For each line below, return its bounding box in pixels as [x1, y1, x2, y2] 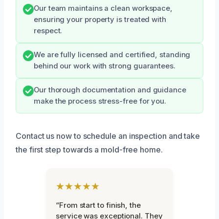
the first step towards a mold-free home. [16, 144, 163, 154]
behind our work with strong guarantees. [34, 61, 175, 70]
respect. [34, 26, 63, 35]
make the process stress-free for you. [34, 96, 167, 106]
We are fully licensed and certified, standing [34, 50, 191, 59]
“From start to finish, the [56, 200, 141, 210]
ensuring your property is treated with [34, 15, 166, 24]
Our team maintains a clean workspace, [34, 3, 173, 13]
